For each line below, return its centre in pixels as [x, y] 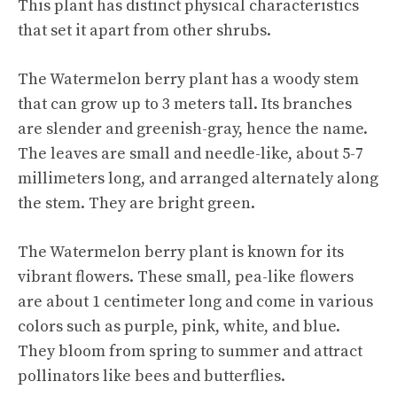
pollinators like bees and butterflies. [152, 376]
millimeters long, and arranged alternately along [198, 178]
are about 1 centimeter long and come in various [195, 301]
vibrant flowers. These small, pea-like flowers [186, 276]
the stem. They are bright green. [136, 203]
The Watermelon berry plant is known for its [181, 252]
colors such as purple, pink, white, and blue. [179, 326]
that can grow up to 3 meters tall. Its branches [185, 104]
